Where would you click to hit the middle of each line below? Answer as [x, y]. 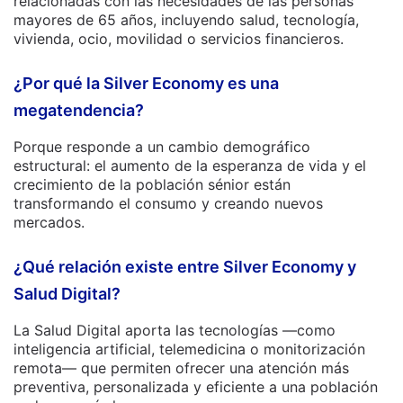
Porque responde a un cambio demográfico [162, 147]
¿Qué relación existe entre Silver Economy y [185, 267]
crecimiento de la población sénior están [152, 184]
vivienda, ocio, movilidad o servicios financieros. [179, 39]
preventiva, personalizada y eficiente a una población [196, 387]
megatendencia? [79, 110]
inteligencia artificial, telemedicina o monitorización [189, 349]
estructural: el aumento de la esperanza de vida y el [190, 166]
